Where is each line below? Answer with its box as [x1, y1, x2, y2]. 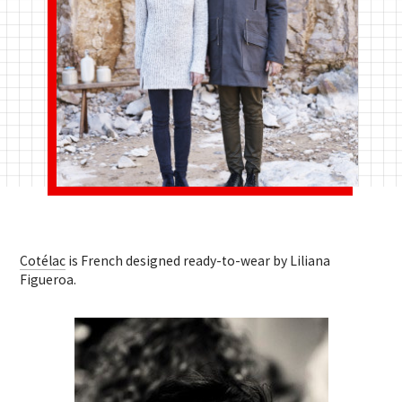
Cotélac [20, 251, 66, 269]
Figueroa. [20, 270, 77, 288]
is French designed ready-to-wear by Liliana [66, 251, 331, 269]
